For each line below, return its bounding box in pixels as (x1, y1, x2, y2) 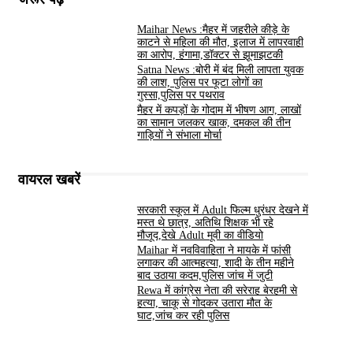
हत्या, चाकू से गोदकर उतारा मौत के (137, 297, 273, 310)
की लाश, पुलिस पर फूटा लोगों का (137, 76, 263, 89)
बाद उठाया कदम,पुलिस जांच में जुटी (137, 269, 273, 282)
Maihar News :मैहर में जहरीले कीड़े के (137, 24, 290, 36)
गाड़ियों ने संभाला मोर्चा (137, 129, 222, 142)
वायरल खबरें (18, 172, 80, 188)
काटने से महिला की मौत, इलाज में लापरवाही (137, 36, 304, 49)
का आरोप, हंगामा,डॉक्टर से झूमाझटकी (137, 49, 284, 61)
